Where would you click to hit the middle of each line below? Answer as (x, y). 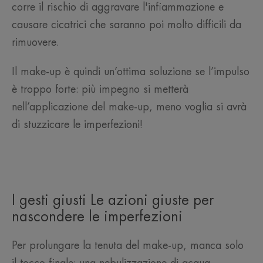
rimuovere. (37, 43)
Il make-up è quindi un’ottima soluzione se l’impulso (131, 72)
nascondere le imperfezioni (97, 217)
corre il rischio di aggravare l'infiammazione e (118, 7)
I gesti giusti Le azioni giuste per (113, 200)
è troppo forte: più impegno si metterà (100, 90)
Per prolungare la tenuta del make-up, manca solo (128, 246)
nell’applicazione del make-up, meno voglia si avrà (129, 107)
